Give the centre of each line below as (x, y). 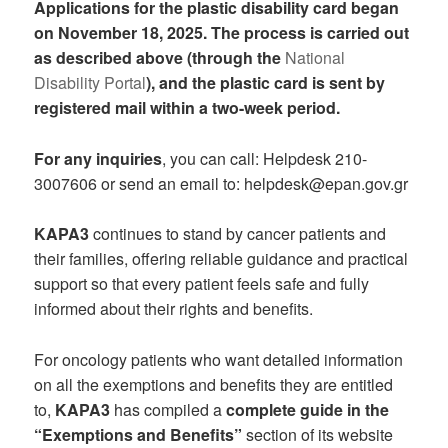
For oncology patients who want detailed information (219, 359)
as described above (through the (160, 58)
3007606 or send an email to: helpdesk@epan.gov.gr (221, 183)
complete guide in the (308, 409)
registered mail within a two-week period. (187, 108)
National (315, 58)
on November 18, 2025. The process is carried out (222, 33)
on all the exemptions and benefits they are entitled (214, 384)
